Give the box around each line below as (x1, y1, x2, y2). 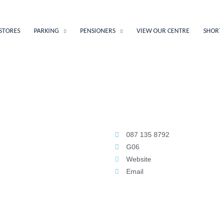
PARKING (33, 27, 59, 35)
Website (126, 155, 151, 163)
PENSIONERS (80, 27, 115, 35)
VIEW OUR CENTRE (136, 27, 190, 35)
